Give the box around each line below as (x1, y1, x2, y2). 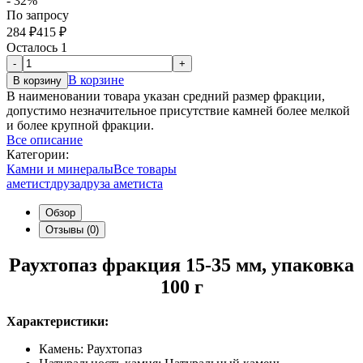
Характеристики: (6, 314, 109, 329)
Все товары (113, 162, 177, 177)
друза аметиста (80, 177, 163, 191)
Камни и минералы (6, 162, 113, 177)
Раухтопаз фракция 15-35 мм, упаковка (9, 254, 354, 276)
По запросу (6, 8, 69, 23)
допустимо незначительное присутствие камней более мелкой (6, 104, 350, 118)
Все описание (6, 133, 83, 147)
